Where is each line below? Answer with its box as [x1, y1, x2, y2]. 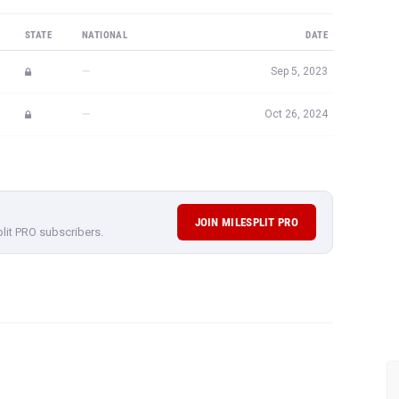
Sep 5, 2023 [271, 65, 328, 77]
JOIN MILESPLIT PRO [194, 216, 298, 229]
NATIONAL [82, 29, 128, 41]
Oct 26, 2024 [265, 108, 328, 120]
